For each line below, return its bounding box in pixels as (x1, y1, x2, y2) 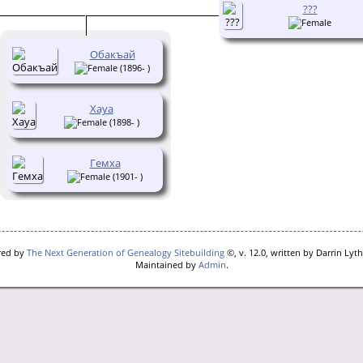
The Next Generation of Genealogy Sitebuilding (27, 246, 224, 258)
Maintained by (135, 258, 199, 271)
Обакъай (89, 47, 135, 62)
